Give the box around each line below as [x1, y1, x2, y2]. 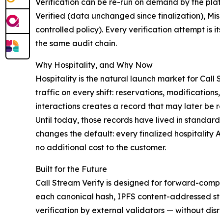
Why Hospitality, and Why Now [35, 60, 153, 70]
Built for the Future [35, 164, 107, 174]
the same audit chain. [35, 38, 117, 49]
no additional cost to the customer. [35, 142, 166, 153]
